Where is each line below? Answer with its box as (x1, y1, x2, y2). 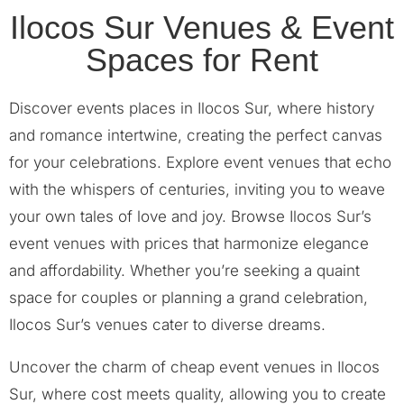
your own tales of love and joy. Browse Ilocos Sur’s (9, 207, 372, 225)
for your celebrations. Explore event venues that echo (9, 153, 391, 171)
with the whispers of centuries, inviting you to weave (9, 180, 385, 198)
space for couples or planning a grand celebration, (9, 289, 368, 307)
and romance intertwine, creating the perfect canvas (9, 126, 382, 144)
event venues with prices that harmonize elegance (9, 234, 369, 252)
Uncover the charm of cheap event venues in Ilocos (9, 358, 380, 376)
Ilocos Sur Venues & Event (10, 9, 394, 46)
